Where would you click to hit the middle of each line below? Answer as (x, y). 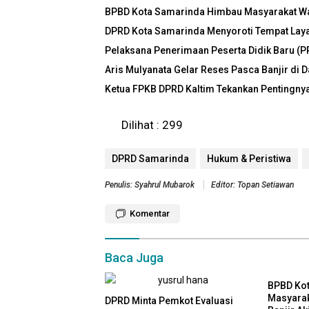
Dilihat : (140, 125)
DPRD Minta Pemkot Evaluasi (169, 301)
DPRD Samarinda (150, 159)
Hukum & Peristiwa (249, 159)
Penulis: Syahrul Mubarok (151, 185)
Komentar (150, 214)
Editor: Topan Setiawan (252, 185)
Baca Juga (134, 258)
